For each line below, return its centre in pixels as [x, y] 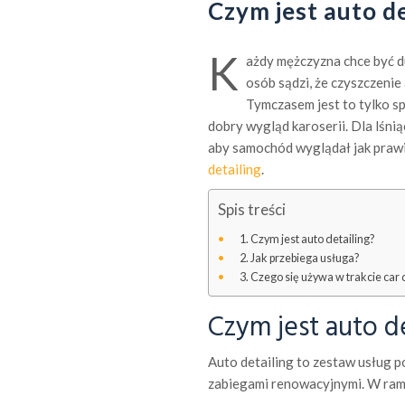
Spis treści [251, 210]
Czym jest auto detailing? [313, 239]
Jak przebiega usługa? [305, 258]
